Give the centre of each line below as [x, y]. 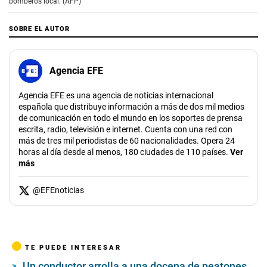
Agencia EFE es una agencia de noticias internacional [116, 95]
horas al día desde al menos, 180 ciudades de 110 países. [123, 152]
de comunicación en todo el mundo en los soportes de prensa [131, 118]
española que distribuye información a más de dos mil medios [131, 106]
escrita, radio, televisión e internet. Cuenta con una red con [125, 129]
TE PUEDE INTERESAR [73, 247]
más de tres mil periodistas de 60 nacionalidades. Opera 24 [127, 140]
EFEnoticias [62, 190]
